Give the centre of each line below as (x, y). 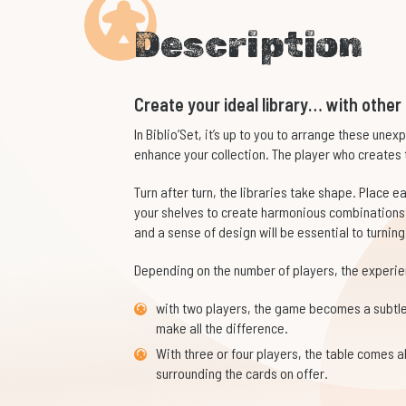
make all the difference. (222, 328)
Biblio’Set (172, 134)
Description (248, 45)
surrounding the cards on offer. (242, 373)
